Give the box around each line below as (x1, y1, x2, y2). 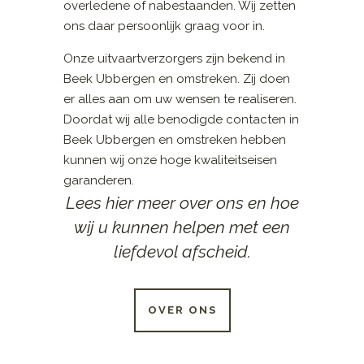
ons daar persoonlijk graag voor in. (63, 18, 266, 33)
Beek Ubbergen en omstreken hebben (63, 132, 287, 147)
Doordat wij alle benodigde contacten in (63, 111, 300, 127)
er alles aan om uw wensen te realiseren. (63, 91, 297, 106)
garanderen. (63, 172, 135, 188)
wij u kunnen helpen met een (74, 216, 290, 237)
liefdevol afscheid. (113, 240, 251, 262)
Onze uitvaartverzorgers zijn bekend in (63, 50, 286, 66)
